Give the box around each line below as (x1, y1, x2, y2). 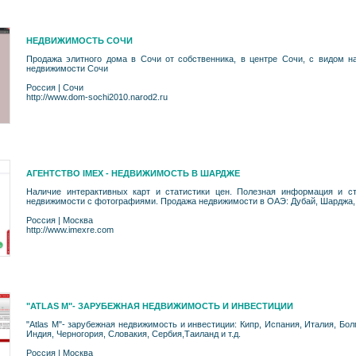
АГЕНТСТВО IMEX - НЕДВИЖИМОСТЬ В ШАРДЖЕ (26, 168, 240, 178)
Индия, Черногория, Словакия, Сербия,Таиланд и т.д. (26, 329, 241, 339)
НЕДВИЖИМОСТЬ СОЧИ (26, 36, 133, 45)
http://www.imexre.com (26, 225, 114, 234)
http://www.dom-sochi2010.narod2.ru (26, 92, 168, 102)
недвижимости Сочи (26, 64, 108, 73)
